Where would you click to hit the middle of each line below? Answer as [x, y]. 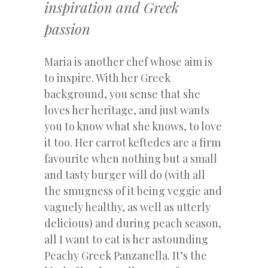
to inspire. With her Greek [107, 77]
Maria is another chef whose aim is [128, 61]
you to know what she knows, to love [133, 126]
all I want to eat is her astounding [126, 239]
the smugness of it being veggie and [133, 191]
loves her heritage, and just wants [127, 110]
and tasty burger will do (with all [125, 174]
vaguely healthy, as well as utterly [127, 207]
